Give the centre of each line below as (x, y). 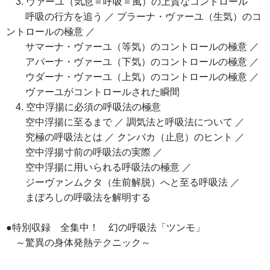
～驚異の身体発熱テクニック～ (78, 243)
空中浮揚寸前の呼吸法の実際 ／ (84, 152)
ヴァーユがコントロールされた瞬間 (93, 92)
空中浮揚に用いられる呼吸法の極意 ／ (99, 168)
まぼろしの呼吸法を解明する (78, 198)
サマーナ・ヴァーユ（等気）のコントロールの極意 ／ (133, 47)
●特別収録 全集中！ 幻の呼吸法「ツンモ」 (105, 228)
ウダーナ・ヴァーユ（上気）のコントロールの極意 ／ (133, 77)
